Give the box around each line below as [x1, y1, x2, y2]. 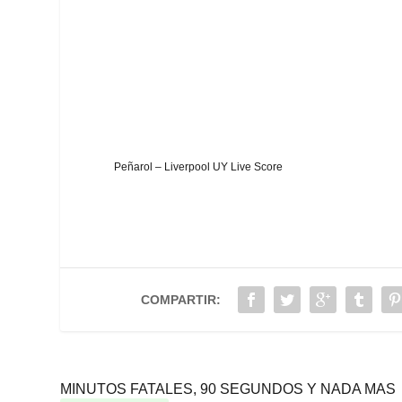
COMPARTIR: [141, 293, 222, 308]
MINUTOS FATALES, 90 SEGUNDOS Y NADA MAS [60, 381, 397, 398]
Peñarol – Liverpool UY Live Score [114, 161, 284, 174]
